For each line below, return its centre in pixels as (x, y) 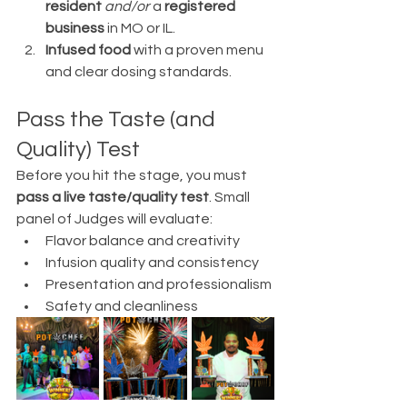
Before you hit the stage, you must (133, 175)
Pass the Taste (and (118, 119)
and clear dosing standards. (139, 72)
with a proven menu (199, 50)
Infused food (88, 50)
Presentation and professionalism (159, 284)
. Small (231, 197)
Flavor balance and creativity (143, 241)
